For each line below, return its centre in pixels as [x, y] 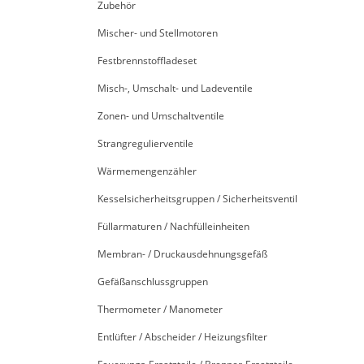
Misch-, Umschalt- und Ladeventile [175, 88]
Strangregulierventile [145, 143]
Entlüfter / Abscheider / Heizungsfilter [182, 336]
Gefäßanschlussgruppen [153, 281]
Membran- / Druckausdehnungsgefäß [182, 253]
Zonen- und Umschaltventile [161, 115]
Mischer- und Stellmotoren [158, 32]
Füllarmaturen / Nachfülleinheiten [173, 226]
